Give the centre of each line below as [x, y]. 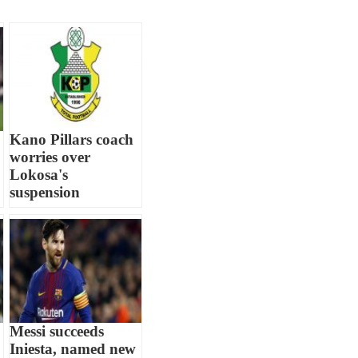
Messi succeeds [57, 331]
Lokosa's [39, 174]
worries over [50, 157]
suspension [45, 192]
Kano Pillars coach [72, 139]
